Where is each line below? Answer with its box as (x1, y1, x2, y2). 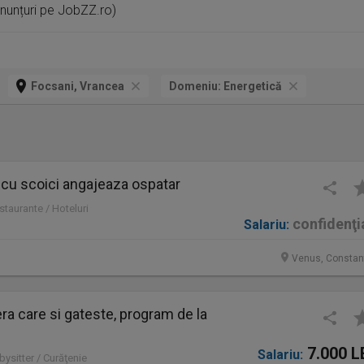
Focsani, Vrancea (31, 80, 124, 93)
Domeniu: (169, 80, 223, 93)
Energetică (223, 80, 282, 93)
